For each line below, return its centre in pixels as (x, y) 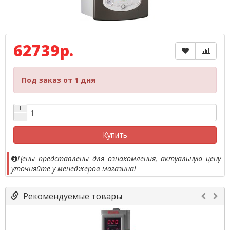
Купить (115, 135)
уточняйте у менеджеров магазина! (74, 169)
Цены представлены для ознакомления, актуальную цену (119, 158)
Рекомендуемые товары (71, 196)
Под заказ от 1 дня (59, 80)
